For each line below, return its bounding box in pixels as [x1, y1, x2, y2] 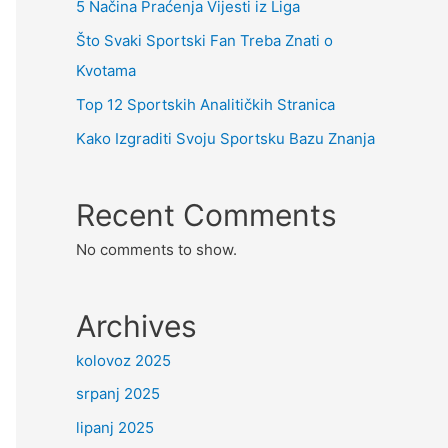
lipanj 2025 [76, 418, 154, 437]
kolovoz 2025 [76, 350, 171, 370]
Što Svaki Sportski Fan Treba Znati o [76, 31, 333, 50]
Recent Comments [76, 196, 337, 233]
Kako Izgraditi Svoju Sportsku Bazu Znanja [76, 128, 375, 148]
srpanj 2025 [76, 384, 160, 404]
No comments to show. [76, 239, 237, 259]
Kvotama [76, 61, 136, 80]
